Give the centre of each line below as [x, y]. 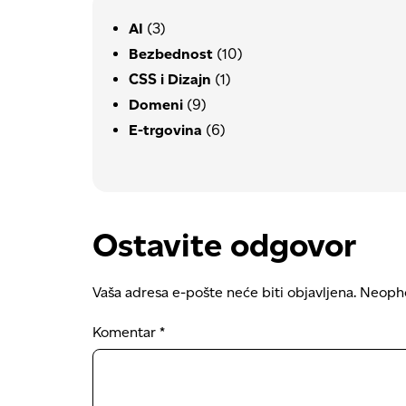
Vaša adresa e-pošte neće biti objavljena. [224, 292]
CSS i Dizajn [170, 79]
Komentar [126, 332]
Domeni [156, 104]
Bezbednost [171, 53]
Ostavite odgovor [224, 244]
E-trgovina [165, 130]
